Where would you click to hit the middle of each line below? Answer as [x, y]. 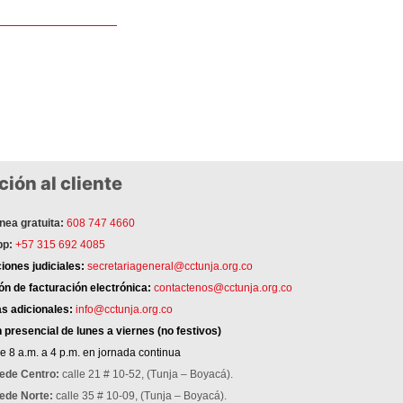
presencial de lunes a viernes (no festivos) [112, 331]
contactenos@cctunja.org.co [223, 287]
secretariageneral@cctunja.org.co [170, 266]
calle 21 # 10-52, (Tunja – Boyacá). [148, 374]
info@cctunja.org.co [124, 309]
